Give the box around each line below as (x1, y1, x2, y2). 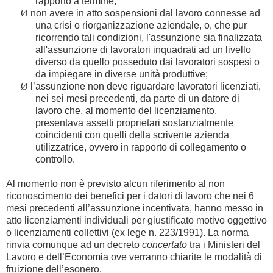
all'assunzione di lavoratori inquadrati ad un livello (35, 44, 251, 55)
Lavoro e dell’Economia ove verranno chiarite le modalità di (6, 251, 262, 262)
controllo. (35, 154, 75, 165)
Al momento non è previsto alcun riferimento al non (6, 178, 225, 189)
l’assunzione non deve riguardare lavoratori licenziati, (30, 80, 261, 91)
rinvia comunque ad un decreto (6, 239, 142, 250)
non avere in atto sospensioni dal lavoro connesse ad (30, 7, 260, 18)
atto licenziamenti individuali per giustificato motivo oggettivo (6, 214, 267, 225)
